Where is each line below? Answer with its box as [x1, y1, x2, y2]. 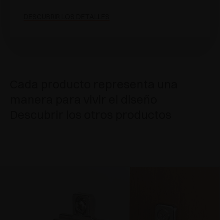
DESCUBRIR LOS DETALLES [24, 12, 110, 21]
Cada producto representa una [10, 76, 178, 91]
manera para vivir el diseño [10, 91, 157, 107]
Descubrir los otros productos [10, 107, 171, 122]
